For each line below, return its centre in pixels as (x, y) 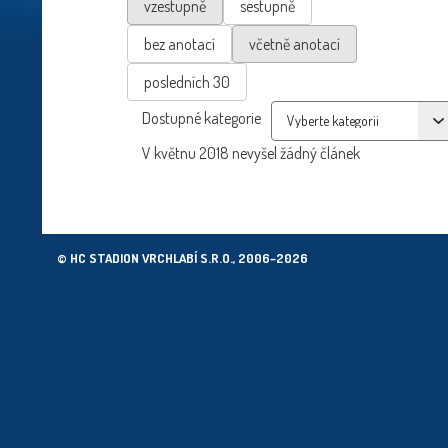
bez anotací (179, 43)
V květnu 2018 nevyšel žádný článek (251, 152)
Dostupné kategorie (201, 118)
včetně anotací (294, 43)
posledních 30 (187, 81)
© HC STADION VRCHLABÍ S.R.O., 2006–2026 (182, 257)
